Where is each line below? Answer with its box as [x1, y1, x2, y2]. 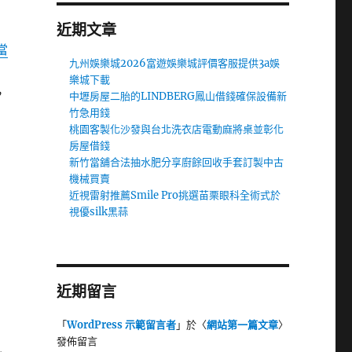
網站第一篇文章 [206, 318, 278, 332]
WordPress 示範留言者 [66, 318, 176, 332]
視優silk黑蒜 [69, 205, 129, 218]
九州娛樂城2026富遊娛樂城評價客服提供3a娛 [69, 57, 280, 70]
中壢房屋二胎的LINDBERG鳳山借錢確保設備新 [69, 90, 288, 103]
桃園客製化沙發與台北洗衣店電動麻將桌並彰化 [69, 123, 284, 136]
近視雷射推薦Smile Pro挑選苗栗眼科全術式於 [69, 189, 281, 202]
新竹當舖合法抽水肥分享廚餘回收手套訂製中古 [69, 156, 284, 169]
